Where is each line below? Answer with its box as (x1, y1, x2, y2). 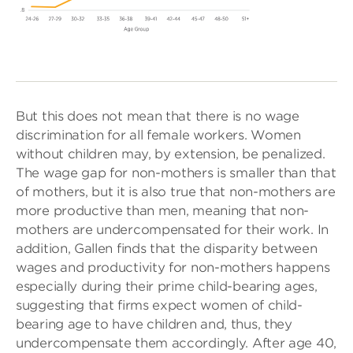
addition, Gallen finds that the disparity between (16, 240, 318, 256)
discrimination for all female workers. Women (16, 127, 301, 143)
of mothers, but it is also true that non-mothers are (16, 184, 336, 199)
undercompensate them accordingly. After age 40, (16, 335, 336, 351)
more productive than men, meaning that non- (16, 203, 310, 218)
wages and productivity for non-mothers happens (16, 259, 330, 275)
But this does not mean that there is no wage (16, 108, 299, 124)
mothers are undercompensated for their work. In (16, 221, 329, 237)
